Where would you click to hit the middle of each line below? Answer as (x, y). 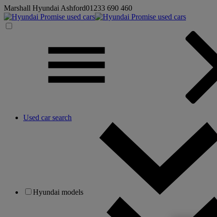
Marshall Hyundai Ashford (45, 8)
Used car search (47, 117)
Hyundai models (60, 192)
